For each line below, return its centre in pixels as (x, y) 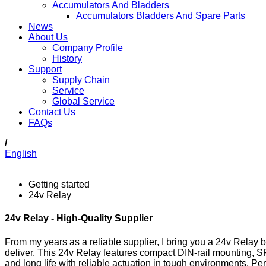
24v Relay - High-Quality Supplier (79, 218)
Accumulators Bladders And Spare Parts (161, 16)
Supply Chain (81, 80)
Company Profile (88, 48)
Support (45, 69)
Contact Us (52, 112)
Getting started (59, 184)
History (67, 58)
